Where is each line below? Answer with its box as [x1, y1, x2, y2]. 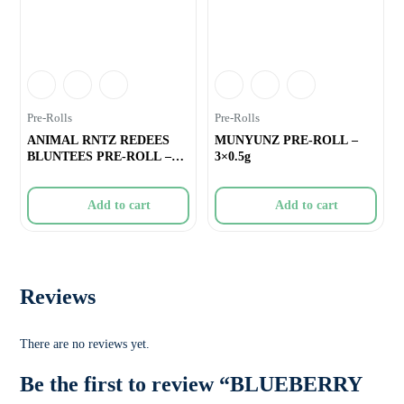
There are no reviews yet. [20, 336, 151, 351]
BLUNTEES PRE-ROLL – [27, 149, 172, 163]
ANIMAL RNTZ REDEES [27, 133, 170, 147]
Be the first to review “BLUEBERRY [20, 372, 363, 396]
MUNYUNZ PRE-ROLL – [215, 133, 358, 147]
